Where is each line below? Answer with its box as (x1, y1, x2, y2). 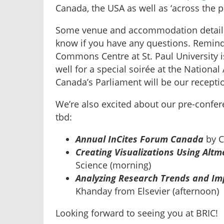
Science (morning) (75, 159, 151, 171)
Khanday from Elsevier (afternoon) (75, 185, 219, 197)
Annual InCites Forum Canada (75, 133, 203, 145)
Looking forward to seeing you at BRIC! (55, 207, 218, 219)
